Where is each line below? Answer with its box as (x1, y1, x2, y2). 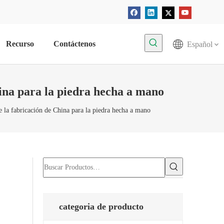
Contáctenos (53, 39, 95, 48)
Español (187, 40, 212, 49)
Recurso (5, 39, 34, 48)
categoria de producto (59, 201, 143, 212)
